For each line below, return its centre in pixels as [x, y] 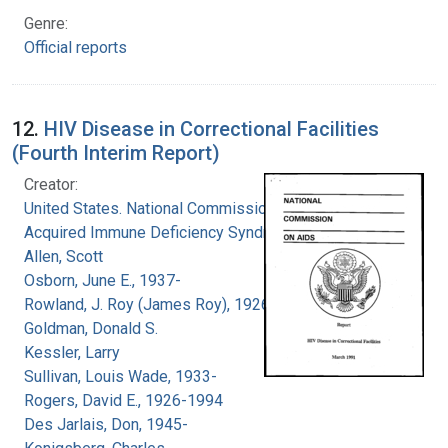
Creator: [51, 184]
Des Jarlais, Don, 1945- [106, 424]
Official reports [75, 47]
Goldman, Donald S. [91, 328]
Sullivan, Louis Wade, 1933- [120, 376]
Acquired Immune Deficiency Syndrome [161, 232]
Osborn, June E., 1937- [102, 280]
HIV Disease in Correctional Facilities [211, 128]
